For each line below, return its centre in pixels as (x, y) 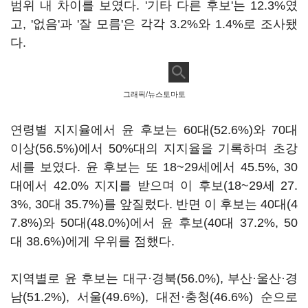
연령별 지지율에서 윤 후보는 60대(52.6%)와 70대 (154, 130)
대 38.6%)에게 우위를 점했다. (92, 241)
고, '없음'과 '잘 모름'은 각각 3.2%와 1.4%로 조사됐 (154, 24)
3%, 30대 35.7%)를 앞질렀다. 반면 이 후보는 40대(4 (154, 204)
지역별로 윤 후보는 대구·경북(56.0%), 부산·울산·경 (154, 278)
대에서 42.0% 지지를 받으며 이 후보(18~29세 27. (154, 186)
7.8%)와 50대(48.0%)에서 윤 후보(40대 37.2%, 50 (154, 223)
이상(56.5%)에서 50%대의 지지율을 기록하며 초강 (154, 148)
